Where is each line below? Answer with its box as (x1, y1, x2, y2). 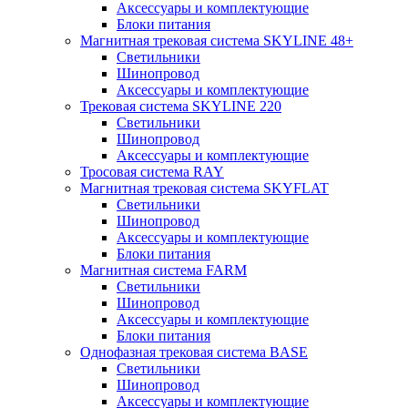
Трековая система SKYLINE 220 (80, 98, 281, 114)
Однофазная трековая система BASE (80, 344, 308, 360)
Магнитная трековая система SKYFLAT (80, 180, 329, 196)
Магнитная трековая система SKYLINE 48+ (80, 33, 353, 48)
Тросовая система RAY (80, 164, 224, 179)
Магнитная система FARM (80, 262, 247, 278)
